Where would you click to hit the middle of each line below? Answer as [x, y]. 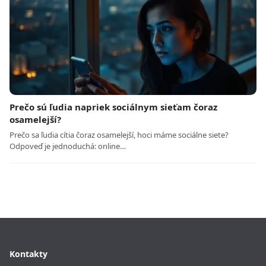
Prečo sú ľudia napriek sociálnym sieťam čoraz [113, 107]
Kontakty [28, 254]
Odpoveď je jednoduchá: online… [68, 146]
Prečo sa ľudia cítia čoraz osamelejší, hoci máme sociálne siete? [119, 135]
